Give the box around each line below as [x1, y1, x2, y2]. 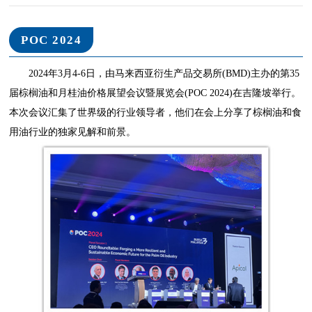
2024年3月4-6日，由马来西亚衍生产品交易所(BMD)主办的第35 [29, 68, 300, 79]
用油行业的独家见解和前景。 [9, 126, 136, 137]
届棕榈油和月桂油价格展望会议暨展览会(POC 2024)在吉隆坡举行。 [9, 87, 302, 98]
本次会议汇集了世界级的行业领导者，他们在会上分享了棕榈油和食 [9, 107, 302, 118]
